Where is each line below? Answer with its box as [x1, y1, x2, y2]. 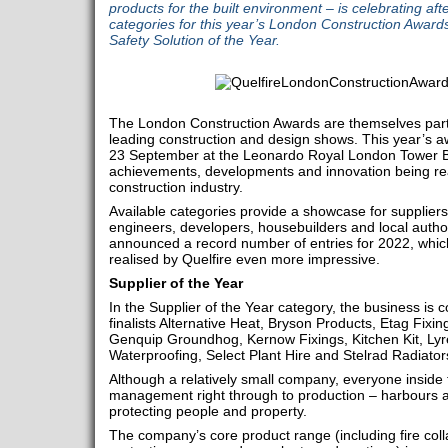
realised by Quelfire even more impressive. [108, 251, 380, 268]
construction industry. [108, 179, 243, 196]
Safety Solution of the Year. [108, 32, 280, 48]
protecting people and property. [108, 403, 307, 420]
